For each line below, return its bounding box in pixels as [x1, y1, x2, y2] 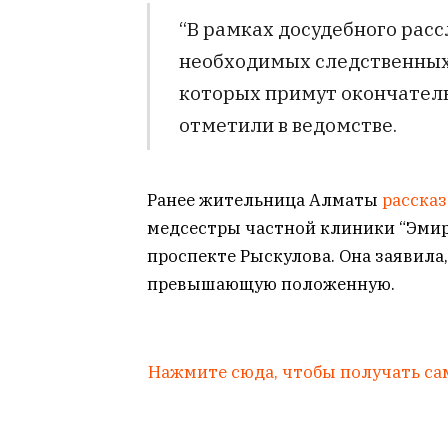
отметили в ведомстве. [178, 111, 397, 137]
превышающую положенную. [147, 272, 395, 295]
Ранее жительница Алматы [147, 188, 382, 211]
